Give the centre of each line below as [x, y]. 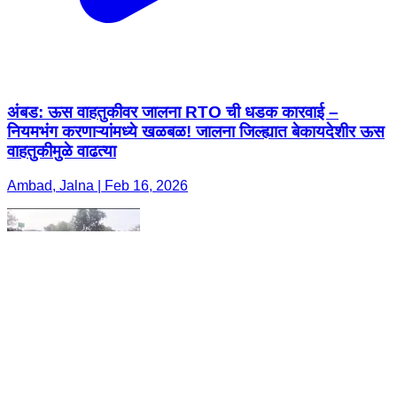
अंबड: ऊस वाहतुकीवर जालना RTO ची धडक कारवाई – [173, 113]
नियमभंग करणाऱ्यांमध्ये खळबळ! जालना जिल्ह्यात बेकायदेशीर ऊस [196, 132]
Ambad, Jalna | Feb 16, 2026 [97, 186]
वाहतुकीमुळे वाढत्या [62, 152]
